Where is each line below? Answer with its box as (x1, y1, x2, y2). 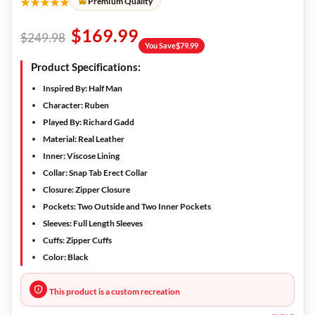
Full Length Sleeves (72, 218, 143, 229)
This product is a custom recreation (49, 286, 180, 297)
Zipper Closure (74, 184, 130, 195)
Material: (43, 134, 77, 144)
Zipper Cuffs (65, 235, 112, 245)
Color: (43, 252, 66, 262)
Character (43, 100, 81, 110)
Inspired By (43, 83, 85, 94)
